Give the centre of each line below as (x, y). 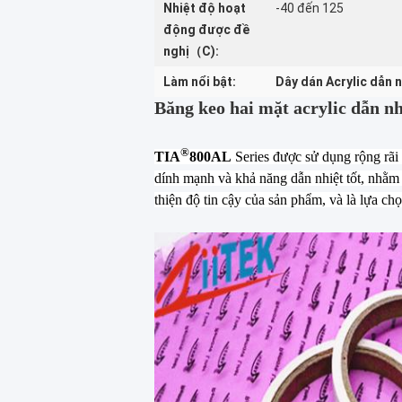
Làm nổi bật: (200, 82)
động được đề (206, 30)
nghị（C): (191, 51)
